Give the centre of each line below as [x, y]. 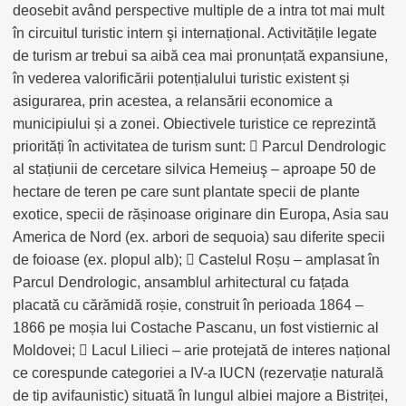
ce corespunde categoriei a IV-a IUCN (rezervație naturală [198, 373]
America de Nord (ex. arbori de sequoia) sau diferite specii [199, 237]
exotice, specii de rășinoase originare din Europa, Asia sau [201, 214]
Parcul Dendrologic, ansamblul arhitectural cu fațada [181, 282]
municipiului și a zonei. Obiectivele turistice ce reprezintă [194, 124]
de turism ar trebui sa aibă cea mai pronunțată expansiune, [200, 56]
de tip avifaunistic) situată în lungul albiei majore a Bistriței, [200, 396]
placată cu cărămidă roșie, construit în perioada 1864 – [188, 305]
